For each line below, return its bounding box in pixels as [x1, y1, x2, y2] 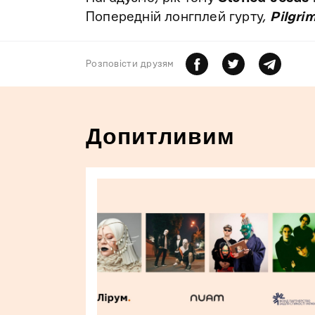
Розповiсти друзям [86, 59, 174, 70]
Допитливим [86, 124, 235, 150]
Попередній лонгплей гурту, [86, 11, 271, 25]
